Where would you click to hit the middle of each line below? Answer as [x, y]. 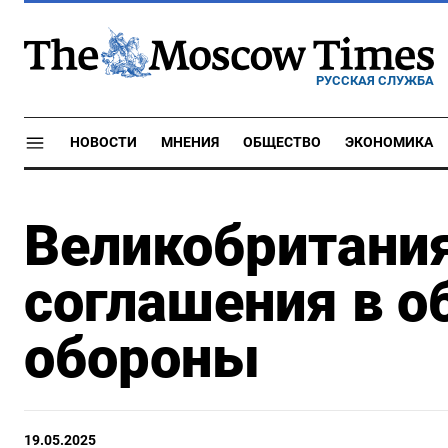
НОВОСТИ [103, 142]
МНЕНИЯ [190, 142]
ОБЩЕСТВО [282, 142]
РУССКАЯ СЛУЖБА [375, 80]
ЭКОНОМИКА [389, 142]
